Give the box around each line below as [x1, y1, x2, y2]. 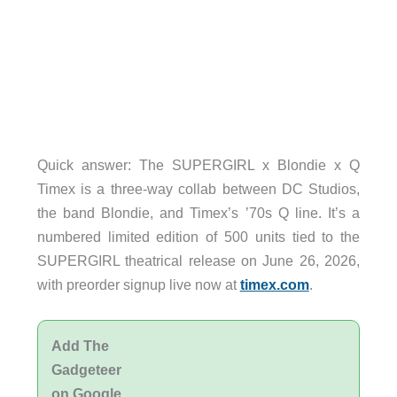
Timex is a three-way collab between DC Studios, [36, 180, 361, 197]
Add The [51, 338, 109, 354]
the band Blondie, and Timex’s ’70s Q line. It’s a [36, 204, 361, 221]
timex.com [239, 276, 309, 292]
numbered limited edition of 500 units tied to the [36, 228, 361, 245]
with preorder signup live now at [36, 276, 240, 292]
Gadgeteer [51, 362, 121, 378]
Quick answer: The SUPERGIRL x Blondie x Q [36, 156, 361, 173]
